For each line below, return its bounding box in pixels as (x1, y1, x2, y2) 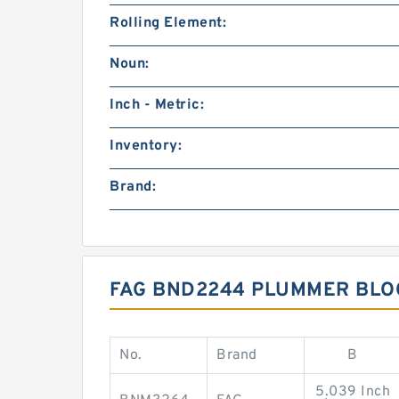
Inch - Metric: (110, 96, 204, 115)
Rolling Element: (110, 14, 226, 33)
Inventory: (110, 137, 182, 156)
